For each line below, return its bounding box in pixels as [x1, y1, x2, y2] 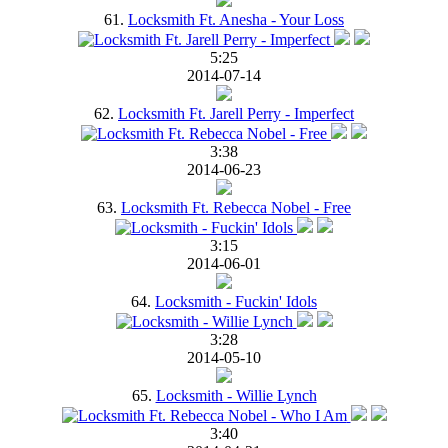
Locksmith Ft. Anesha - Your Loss [128, 10, 344, 28]
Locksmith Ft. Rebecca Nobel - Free [121, 198, 351, 216]
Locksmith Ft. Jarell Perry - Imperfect [118, 104, 354, 122]
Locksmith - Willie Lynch [155, 386, 317, 404]
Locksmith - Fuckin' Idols [155, 292, 317, 310]
